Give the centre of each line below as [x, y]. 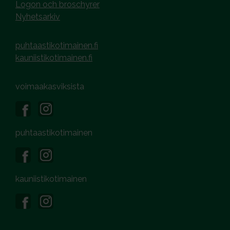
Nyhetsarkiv [38, 16]
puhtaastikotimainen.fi [57, 45]
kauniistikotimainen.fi [54, 57]
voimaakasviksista [50, 86]
